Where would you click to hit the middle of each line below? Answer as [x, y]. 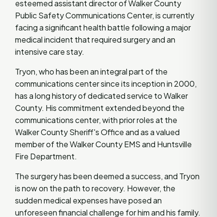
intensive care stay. [50, 51]
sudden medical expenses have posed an [88, 200]
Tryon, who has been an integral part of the [91, 71]
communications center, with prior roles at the [96, 120]
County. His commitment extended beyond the [100, 108]
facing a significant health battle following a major [103, 27]
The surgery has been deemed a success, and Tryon [107, 176]
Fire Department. [46, 156]
